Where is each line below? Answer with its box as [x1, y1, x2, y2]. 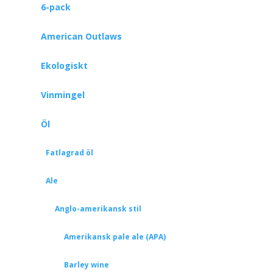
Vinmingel [40, 89, 85, 101]
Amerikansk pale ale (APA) [63, 232, 166, 242]
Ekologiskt [40, 60, 88, 71]
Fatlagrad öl [45, 147, 93, 158]
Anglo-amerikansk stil [54, 204, 141, 214]
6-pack [40, 1, 71, 13]
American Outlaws [40, 30, 122, 42]
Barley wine [63, 260, 109, 270]
